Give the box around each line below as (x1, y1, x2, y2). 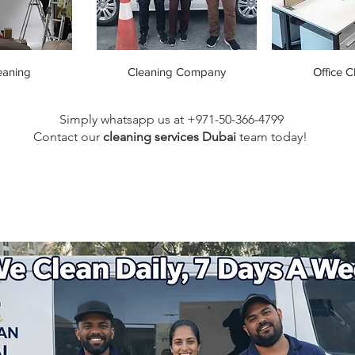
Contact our (32, 129, 100, 144)
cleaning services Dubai (99, 129, 239, 144)
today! (270, 129, 311, 144)
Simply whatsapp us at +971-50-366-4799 (59, 112, 284, 127)
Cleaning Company (128, 65, 226, 78)
